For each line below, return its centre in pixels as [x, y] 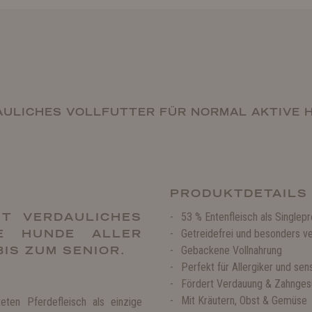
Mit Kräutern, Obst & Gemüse [244, 301]
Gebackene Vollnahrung [232, 250]
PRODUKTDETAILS [239, 193]
